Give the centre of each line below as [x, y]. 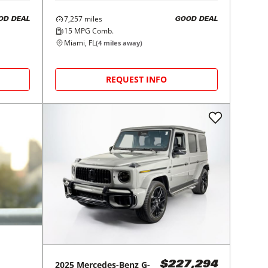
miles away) [122, 43]
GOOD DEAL [196, 19]
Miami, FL [80, 43]
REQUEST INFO [137, 80]
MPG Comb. [93, 31]
